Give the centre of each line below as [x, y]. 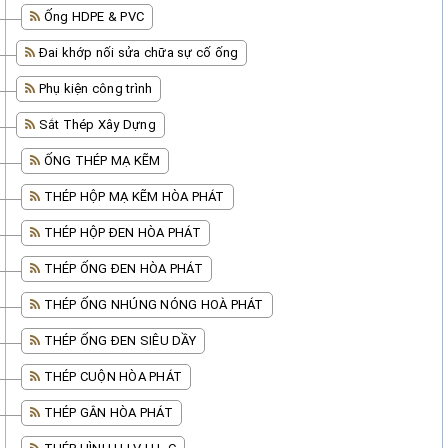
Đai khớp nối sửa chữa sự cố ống [138, 52]
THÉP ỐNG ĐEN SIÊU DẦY [119, 340]
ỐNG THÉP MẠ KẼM [102, 160]
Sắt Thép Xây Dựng [97, 124]
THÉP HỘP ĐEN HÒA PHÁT [122, 232]
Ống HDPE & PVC [93, 16]
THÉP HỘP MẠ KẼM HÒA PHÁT [134, 196]
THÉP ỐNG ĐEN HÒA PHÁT [123, 268]
